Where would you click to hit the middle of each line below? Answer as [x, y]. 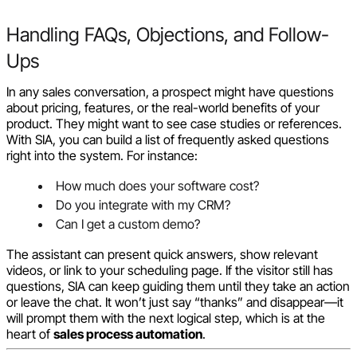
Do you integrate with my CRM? [143, 204]
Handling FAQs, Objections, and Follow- [168, 34]
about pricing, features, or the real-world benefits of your [163, 107]
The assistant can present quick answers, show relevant [162, 254]
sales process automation [128, 333]
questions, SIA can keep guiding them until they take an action [178, 286]
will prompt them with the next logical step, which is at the [166, 318]
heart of [30, 333]
